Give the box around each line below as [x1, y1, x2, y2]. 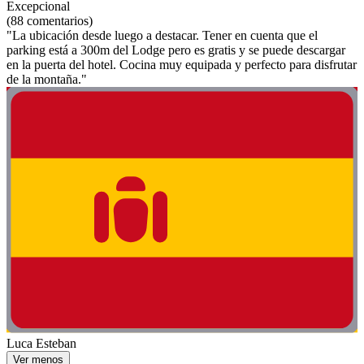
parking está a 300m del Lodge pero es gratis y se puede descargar [6, 43, 345, 58]
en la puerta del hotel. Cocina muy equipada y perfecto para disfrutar [6, 58, 357, 72]
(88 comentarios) [6, 14, 93, 28]
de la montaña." [6, 72, 87, 87]
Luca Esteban [6, 336, 76, 350]
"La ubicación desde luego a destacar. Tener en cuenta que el [6, 28, 318, 43]
